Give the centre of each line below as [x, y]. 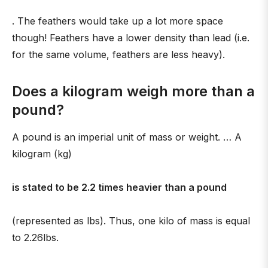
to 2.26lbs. [35, 237]
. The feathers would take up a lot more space [118, 21]
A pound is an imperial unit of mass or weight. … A [127, 137]
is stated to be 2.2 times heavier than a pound [119, 187]
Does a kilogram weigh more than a [133, 91]
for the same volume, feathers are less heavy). [118, 54]
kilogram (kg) [42, 154]
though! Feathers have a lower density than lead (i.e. [131, 38]
